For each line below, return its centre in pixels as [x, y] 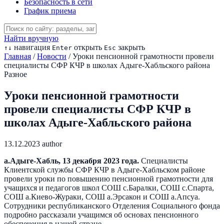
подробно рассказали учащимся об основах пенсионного [101, 214]
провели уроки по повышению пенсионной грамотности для [108, 178]
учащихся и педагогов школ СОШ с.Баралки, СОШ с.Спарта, [109, 187]
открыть [87, 47]
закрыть [130, 47]
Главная [17, 56]
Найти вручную [31, 38]
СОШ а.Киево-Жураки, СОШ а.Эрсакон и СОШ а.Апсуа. [102, 196]
